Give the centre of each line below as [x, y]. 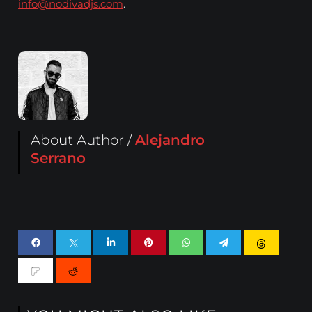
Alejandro [170, 140]
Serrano [58, 158]
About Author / [83, 140]
